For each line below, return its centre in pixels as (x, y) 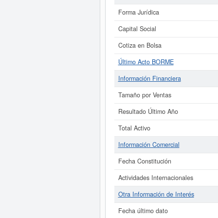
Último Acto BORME (146, 62)
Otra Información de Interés (156, 194)
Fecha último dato (143, 211)
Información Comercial (149, 145)
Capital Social (137, 29)
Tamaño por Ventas (145, 95)
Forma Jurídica (138, 12)
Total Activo (134, 128)
